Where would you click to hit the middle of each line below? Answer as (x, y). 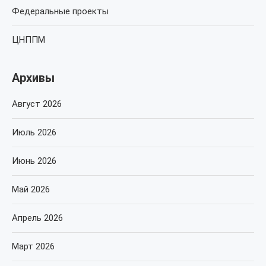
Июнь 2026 (34, 161)
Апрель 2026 (37, 218)
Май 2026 (31, 189)
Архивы (33, 78)
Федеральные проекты (60, 11)
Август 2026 (37, 104)
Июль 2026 (34, 132)
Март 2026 (33, 246)
